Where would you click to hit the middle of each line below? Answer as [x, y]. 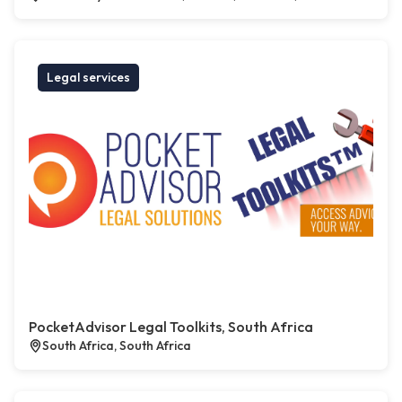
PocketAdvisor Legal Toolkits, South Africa [171, 327]
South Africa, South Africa [117, 346]
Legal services [88, 78]
